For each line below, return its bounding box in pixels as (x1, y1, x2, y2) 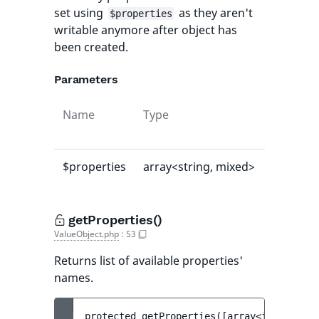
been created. (54, 39, 128, 55)
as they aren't (176, 5, 253, 21)
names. (54, 270, 93, 286)
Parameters (54, 73, 118, 86)
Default (272, 107, 312, 122)
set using (54, 5, 106, 21)
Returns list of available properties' (54, 253, 243, 268)
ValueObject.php (54, 228, 119, 240)
